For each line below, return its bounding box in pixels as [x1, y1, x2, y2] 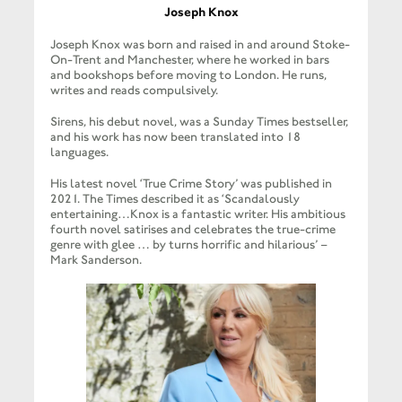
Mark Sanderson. [49, 251, 142, 267]
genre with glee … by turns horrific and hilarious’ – [49, 236, 328, 252]
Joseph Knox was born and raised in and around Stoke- [49, 36, 350, 52]
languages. [49, 144, 109, 160]
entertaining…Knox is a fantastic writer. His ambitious [49, 205, 345, 222]
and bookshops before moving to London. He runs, [49, 66, 327, 83]
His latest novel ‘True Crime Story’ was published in [49, 175, 332, 191]
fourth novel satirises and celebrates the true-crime [49, 221, 336, 237]
